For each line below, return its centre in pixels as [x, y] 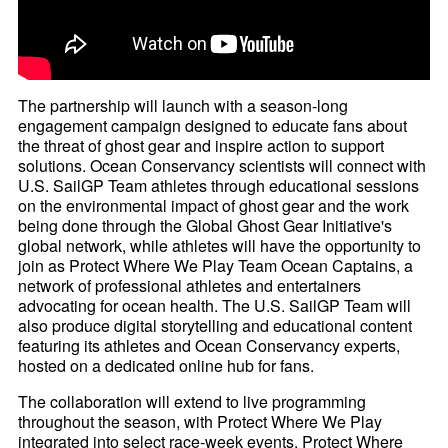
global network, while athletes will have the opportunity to [220, 246]
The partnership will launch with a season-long [183, 106]
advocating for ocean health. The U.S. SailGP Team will [215, 306]
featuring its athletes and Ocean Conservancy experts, [209, 346]
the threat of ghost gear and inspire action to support [201, 146]
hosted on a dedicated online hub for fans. [166, 366]
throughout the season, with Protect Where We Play [200, 422]
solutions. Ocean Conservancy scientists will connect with [222, 166]
